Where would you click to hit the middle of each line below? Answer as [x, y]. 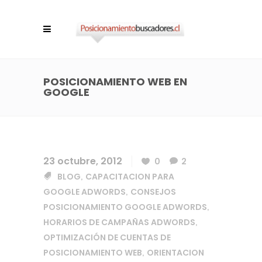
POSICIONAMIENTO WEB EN [115, 82]
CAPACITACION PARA [130, 177]
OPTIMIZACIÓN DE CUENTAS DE [107, 237]
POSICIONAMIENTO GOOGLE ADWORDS [125, 207]
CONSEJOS [153, 192]
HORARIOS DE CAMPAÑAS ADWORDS [119, 222]
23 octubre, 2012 [83, 161]
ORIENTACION [175, 253]
